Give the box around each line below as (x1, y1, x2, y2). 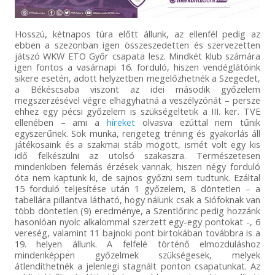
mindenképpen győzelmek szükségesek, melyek (14, 249, 261, 261)
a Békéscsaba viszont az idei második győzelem (14, 83, 261, 96)
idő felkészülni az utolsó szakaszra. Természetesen (14, 149, 261, 162)
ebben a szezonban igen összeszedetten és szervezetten (14, 39, 261, 52)
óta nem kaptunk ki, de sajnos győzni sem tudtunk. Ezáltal (14, 171, 261, 184)
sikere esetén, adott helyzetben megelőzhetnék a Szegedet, (14, 72, 261, 85)
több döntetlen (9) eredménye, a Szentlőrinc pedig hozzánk (14, 204, 261, 217)
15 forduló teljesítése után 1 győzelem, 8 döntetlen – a (14, 182, 261, 195)
